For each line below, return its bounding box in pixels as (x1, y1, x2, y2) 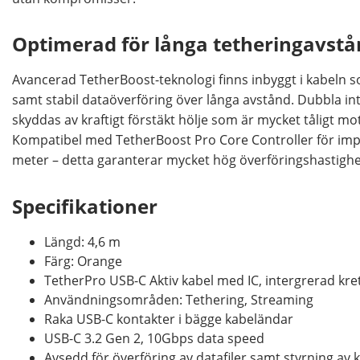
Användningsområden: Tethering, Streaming (44, 290, 313, 309)
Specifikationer (12, 192, 157, 219)
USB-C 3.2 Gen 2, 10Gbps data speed (44, 329, 264, 347)
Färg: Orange (44, 252, 122, 270)
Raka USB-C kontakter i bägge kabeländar (44, 309, 293, 328)
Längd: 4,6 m (44, 232, 121, 251)
